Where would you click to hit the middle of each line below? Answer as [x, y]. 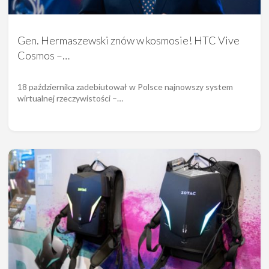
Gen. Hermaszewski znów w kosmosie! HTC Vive [128, 41]
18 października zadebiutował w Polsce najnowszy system [125, 87]
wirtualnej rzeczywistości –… [70, 98]
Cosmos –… [44, 56]
